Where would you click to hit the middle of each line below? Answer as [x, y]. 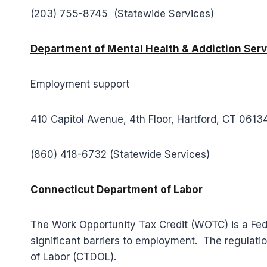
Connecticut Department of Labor [117, 190]
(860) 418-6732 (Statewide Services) [120, 154]
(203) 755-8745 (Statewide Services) [122, 14]
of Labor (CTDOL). [73, 257]
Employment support [80, 84]
